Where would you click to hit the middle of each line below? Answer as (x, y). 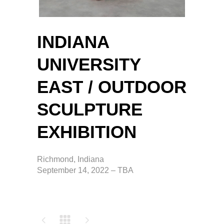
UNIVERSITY (89, 64)
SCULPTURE (90, 109)
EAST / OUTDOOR (112, 86)
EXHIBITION (87, 131)
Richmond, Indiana (70, 159)
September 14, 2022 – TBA (85, 170)
